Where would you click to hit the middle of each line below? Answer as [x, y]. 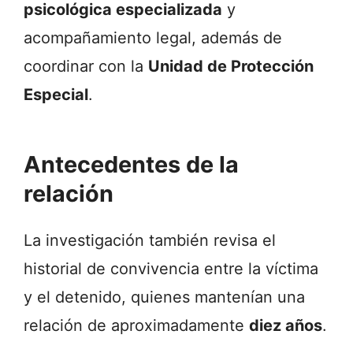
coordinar [61, 67]
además [232, 38]
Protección [272, 67]
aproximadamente [180, 325]
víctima [292, 268]
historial [55, 268]
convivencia [157, 268]
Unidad [178, 67]
